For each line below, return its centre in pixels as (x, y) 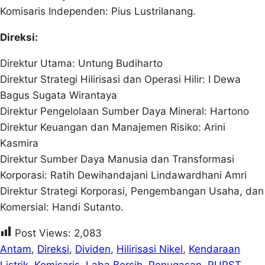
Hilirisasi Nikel (150, 249)
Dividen (93, 249)
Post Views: (43, 233)
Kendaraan (214, 249)
